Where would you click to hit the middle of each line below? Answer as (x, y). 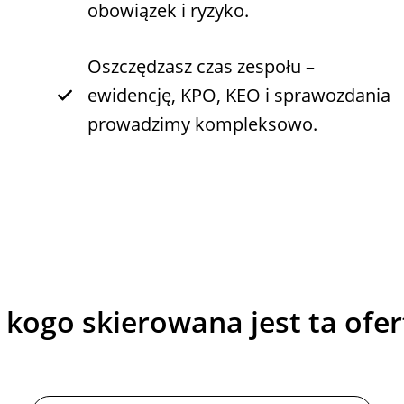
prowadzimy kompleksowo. (202, 124)
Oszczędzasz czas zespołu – (201, 66)
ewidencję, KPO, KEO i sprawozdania (239, 95)
